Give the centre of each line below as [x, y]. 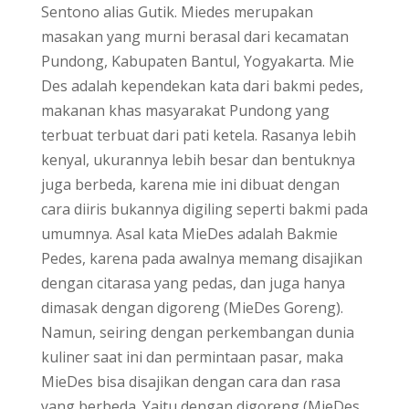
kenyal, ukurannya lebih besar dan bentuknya [198, 160]
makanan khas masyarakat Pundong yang [185, 110]
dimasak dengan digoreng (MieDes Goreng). [192, 308]
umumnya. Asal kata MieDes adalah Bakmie [189, 234]
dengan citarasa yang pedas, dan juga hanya [193, 283]
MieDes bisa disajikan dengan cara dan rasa [190, 382]
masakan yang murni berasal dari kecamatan [194, 37]
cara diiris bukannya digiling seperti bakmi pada [204, 209]
